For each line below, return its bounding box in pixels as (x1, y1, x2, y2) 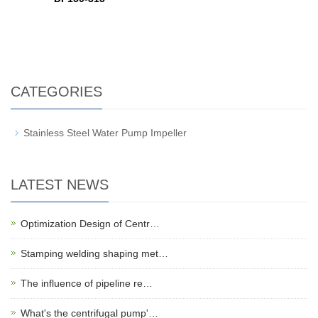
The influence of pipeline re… (21, 277, 153, 289)
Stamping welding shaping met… (21, 247, 168, 259)
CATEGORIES (11, 83, 102, 99)
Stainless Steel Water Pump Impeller (23, 126, 187, 138)
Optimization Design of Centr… (21, 217, 160, 229)
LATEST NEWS (11, 176, 109, 192)
